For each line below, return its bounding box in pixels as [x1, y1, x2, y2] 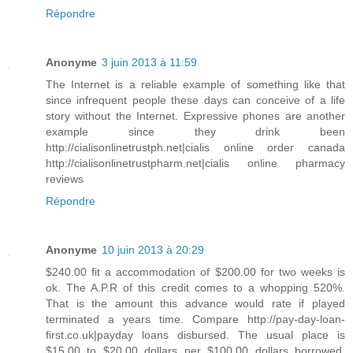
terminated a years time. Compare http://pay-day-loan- [46, 313, 345, 326]
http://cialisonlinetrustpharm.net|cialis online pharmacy [46, 157, 345, 170]
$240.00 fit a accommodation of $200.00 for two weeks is [46, 266, 345, 279]
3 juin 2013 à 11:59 [102, 56, 197, 69]
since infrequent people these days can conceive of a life [46, 94, 345, 107]
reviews [46, 173, 84, 186]
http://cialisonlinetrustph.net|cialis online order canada [46, 141, 345, 154]
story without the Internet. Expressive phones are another [46, 110, 345, 123]
